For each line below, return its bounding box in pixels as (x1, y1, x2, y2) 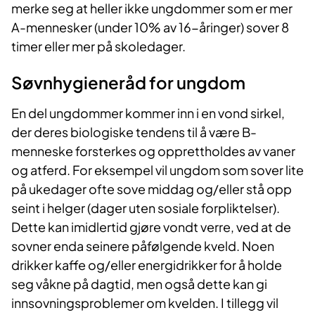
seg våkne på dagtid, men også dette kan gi (11, 276, 267, 292)
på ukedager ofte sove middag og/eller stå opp (11, 181, 292, 198)
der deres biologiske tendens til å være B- (11, 124, 257, 141)
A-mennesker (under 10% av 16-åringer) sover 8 (11, 19, 289, 36)
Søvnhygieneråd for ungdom (11, 72, 245, 94)
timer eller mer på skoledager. (11, 38, 186, 55)
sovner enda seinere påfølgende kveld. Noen (11, 238, 274, 255)
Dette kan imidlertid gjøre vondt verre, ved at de (11, 219, 291, 236)
